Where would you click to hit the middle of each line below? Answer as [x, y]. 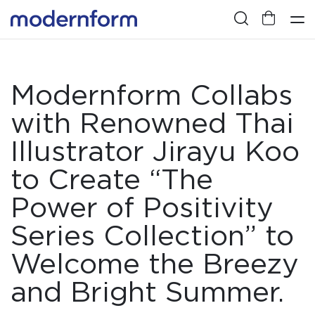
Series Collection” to [152, 236]
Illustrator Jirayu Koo [155, 151]
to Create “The [112, 179]
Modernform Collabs [152, 95]
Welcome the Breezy [155, 264]
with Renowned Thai [152, 123]
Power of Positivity [142, 207]
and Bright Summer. [147, 292]
